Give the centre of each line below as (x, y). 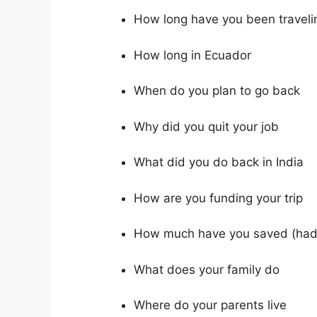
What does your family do (206, 269)
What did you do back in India (218, 162)
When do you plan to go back (217, 91)
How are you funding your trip (218, 198)
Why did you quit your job (206, 126)
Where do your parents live (210, 305)
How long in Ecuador (192, 55)
